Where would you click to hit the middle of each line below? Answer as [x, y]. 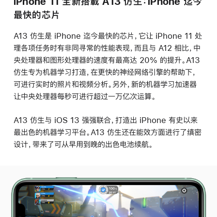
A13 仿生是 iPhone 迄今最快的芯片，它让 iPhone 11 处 [108, 35]
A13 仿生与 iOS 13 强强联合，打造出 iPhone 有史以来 [106, 120]
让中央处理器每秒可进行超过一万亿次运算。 [85, 96]
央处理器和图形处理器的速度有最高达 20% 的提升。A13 [107, 60]
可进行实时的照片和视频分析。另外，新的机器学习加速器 [105, 84]
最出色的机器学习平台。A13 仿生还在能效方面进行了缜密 [108, 132]
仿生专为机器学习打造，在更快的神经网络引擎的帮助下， [105, 72]
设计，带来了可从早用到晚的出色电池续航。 [83, 144]
